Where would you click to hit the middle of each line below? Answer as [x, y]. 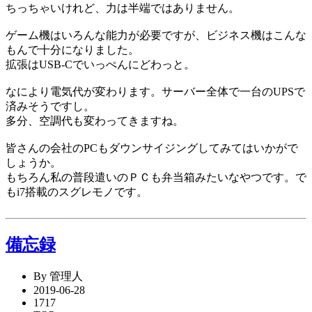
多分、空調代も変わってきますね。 [95, 121]
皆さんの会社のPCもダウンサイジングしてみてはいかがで [152, 148]
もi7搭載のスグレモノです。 [77, 192]
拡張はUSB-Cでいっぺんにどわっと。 [100, 65]
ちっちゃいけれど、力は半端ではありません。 [123, 8]
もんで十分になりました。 [72, 50]
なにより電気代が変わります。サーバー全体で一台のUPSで [155, 92]
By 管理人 [58, 276]
